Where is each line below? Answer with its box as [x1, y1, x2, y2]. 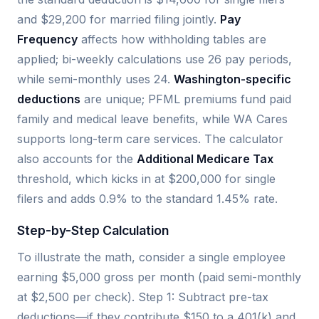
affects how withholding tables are [78, 32, 266, 47]
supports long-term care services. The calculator [17, 132, 283, 147]
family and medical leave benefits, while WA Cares [17, 112, 288, 127]
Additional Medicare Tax [137, 152, 273, 167]
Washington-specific [174, 72, 291, 87]
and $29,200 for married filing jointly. [17, 12, 220, 27]
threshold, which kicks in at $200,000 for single [17, 172, 276, 187]
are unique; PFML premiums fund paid [80, 92, 291, 107]
